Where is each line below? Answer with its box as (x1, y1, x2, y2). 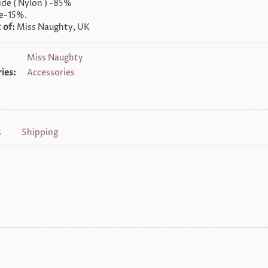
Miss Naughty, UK (14, 22, 90, 33)
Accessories (26, 67, 75, 78)
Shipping (22, 127, 58, 139)
